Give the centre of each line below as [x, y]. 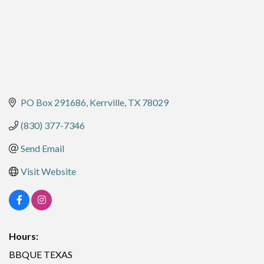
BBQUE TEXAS [41, 255]
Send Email [42, 148]
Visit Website [48, 171]
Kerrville [107, 103]
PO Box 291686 [53, 103]
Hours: [24, 236]
